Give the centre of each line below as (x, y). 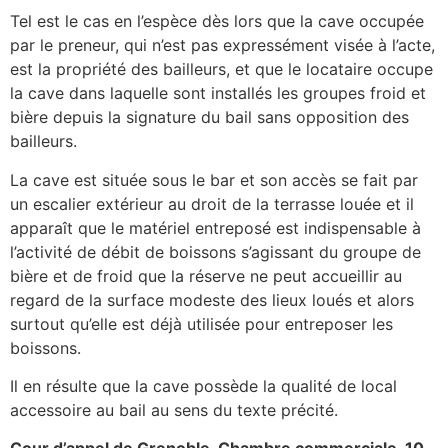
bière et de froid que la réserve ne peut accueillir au (206, 275)
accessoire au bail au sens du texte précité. (174, 409)
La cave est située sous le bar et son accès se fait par (214, 179)
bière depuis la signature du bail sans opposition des (209, 117)
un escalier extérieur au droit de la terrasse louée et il (212, 203)
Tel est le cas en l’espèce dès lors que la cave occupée (217, 21)
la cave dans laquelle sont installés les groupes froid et (218, 93)
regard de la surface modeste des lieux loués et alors (212, 299)
